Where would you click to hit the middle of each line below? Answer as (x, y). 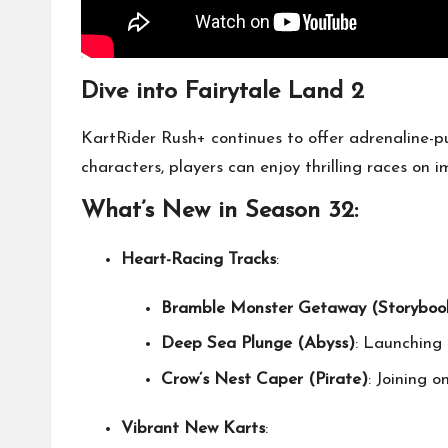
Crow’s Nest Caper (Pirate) (264, 379)
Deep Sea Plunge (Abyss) (258, 344)
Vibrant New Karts (193, 428)
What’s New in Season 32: (219, 210)
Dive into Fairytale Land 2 (222, 91)
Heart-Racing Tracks (198, 259)
